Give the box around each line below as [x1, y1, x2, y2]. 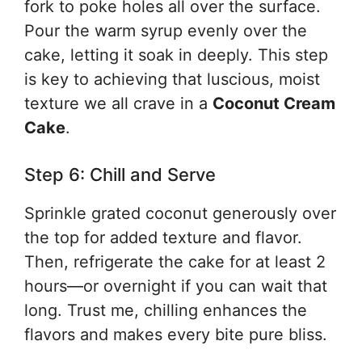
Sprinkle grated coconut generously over [24, 204, 336, 223]
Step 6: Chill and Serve [24, 164, 216, 185]
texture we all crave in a [24, 94, 213, 113]
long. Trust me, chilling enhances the [24, 301, 307, 320]
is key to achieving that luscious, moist [24, 69, 320, 89]
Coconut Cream [213, 94, 335, 113]
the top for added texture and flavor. [24, 228, 302, 247]
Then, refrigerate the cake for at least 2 [24, 252, 326, 271]
